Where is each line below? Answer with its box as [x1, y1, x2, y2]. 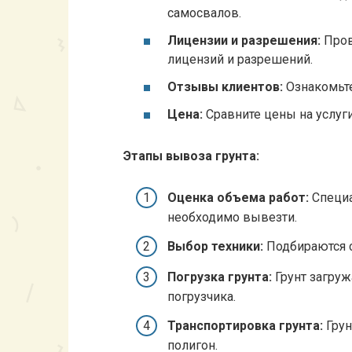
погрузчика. [167, 288, 236, 304]
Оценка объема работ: [167, 190, 309, 206]
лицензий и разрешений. [167, 51, 313, 67]
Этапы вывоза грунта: [123, 148, 259, 163]
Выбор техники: [167, 239, 263, 255]
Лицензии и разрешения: [167, 32, 321, 48]
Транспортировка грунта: [167, 317, 323, 333]
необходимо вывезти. [167, 210, 297, 225]
